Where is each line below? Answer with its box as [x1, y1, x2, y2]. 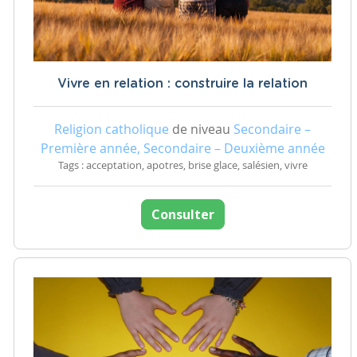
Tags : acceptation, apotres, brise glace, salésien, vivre [57, 159, 308, 173]
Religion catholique [54, 120, 169, 139]
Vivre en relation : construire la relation [57, 77, 308, 91]
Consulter [151, 206, 214, 224]
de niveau [169, 120, 233, 139]
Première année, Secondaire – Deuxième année [40, 139, 325, 158]
